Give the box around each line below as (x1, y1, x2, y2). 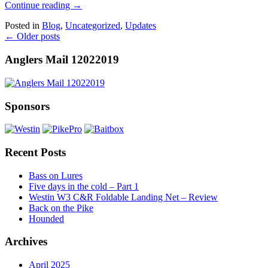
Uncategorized (65, 20, 120, 31)
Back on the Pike (29, 202, 93, 213)
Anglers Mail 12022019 (5, 53, 119, 66)
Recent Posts (5, 146, 66, 159)
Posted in (5, 20, 39, 31)
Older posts (14, 31, 60, 42)
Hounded (29, 213, 64, 224)
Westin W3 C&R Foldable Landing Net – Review (29, 191, 218, 202)
